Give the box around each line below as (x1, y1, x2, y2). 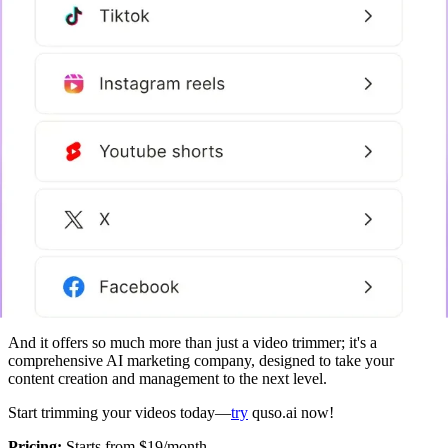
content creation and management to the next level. (8, 369, 327, 387)
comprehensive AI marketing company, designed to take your (8, 351, 394, 369)
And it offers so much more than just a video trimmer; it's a (8, 333, 377, 351)
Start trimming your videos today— (8, 403, 231, 421)
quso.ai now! (248, 403, 334, 421)
